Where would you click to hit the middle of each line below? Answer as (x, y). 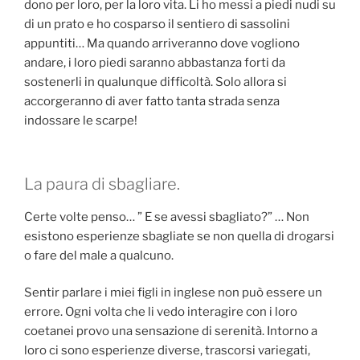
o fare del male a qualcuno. (99, 255)
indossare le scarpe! (81, 121)
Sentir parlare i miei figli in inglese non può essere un (173, 293)
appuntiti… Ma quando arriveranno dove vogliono (162, 44)
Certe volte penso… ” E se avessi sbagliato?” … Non (167, 217)
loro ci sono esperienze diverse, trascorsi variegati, (167, 351)
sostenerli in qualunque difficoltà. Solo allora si (155, 82)
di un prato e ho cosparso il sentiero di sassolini (157, 25)
